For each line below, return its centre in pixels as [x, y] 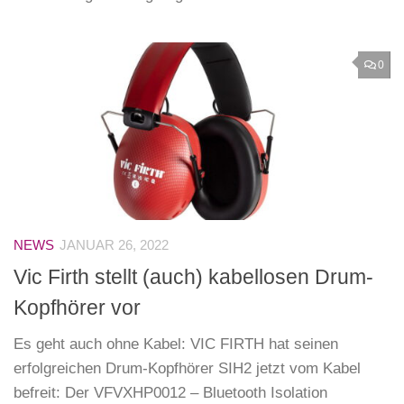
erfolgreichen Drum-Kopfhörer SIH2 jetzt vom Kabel [187, 368]
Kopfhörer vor [77, 307]
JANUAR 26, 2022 [114, 246]
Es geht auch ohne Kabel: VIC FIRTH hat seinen [176, 344]
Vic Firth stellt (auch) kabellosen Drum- [193, 276]
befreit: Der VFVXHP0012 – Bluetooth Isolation [170, 392]
